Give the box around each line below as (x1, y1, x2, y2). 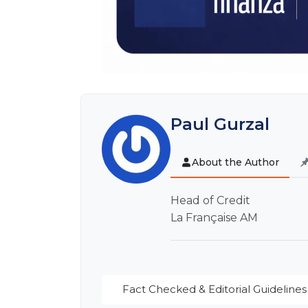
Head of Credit (170, 194, 250, 208)
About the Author (192, 155, 279, 168)
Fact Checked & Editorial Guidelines (122, 283, 307, 296)
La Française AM (170, 211, 258, 225)
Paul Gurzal (170, 113, 269, 134)
